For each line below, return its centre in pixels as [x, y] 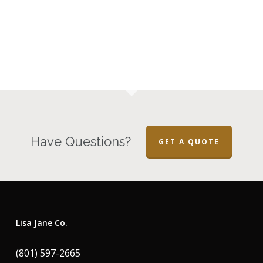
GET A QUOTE [189, 142]
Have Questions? [81, 141]
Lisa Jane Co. [41, 223]
